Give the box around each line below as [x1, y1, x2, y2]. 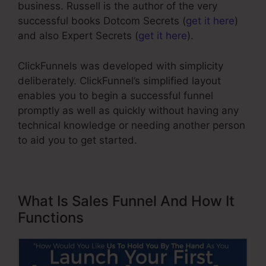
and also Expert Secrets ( [18, 30, 138, 42]
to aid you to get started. [18, 134, 137, 146]
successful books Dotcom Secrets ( [18, 15, 186, 27]
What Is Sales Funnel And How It [18, 192, 235, 210]
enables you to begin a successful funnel [18, 89, 213, 102]
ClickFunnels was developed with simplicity [18, 59, 223, 72]
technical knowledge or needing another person [18, 119, 245, 131]
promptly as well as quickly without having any [18, 104, 239, 116]
